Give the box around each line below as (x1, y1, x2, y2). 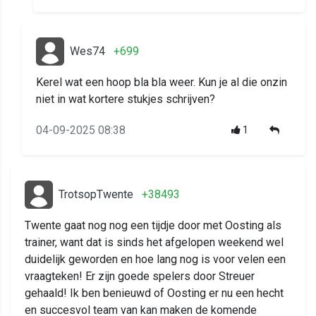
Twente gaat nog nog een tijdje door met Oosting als (25, 219, 281, 233)
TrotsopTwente (59, 188, 133, 202)
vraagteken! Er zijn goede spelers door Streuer (25, 269, 255, 284)
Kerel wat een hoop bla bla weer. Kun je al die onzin (36, 75, 287, 90)
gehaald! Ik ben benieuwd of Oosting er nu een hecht (25, 286, 284, 300)
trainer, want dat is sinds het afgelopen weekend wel (25, 236, 284, 250)
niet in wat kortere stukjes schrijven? (36, 92, 215, 107)
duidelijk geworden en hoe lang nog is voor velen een (25, 253, 286, 267)
